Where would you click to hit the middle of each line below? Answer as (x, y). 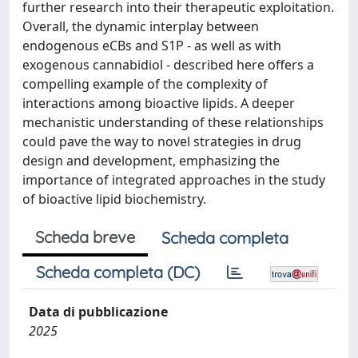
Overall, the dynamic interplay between (141, 26)
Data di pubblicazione (98, 312)
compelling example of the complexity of (145, 84)
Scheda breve (85, 237)
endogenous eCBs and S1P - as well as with (152, 46)
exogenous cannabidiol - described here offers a (168, 65)
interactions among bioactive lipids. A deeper (159, 103)
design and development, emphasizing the (151, 161)
